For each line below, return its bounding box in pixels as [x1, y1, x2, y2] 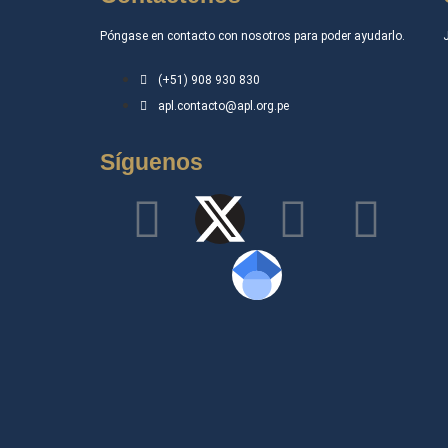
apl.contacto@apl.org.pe [158, 99, 289, 114]
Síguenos [100, 149, 203, 176]
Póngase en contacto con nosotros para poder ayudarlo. [100, 29, 405, 43]
